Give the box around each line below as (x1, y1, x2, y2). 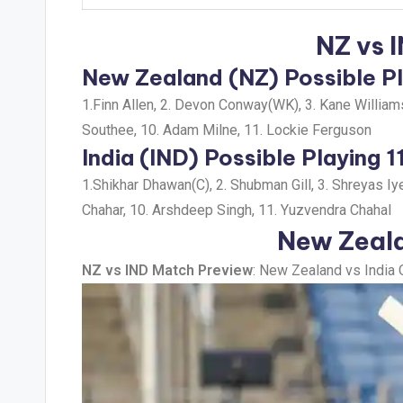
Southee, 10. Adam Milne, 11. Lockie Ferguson (82, 121, 372, 139)
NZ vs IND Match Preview (82, 262, 253, 279)
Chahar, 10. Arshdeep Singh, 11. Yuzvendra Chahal (82, 201, 391, 219)
